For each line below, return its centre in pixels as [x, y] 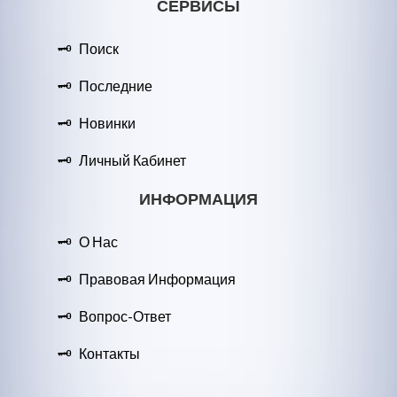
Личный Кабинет [132, 160]
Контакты [109, 353]
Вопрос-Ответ [125, 316]
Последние [116, 86]
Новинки [107, 123]
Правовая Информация [157, 279]
